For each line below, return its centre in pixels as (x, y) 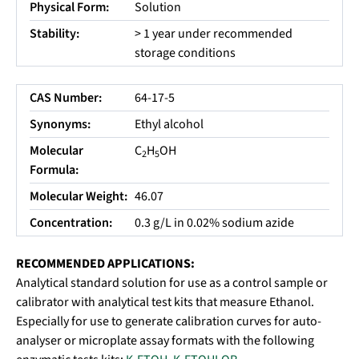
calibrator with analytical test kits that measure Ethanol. (165, 302)
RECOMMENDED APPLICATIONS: (105, 264)
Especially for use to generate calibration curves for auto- (169, 321)
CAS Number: (66, 98)
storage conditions (185, 53)
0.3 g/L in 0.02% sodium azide (214, 223)
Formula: (54, 170)
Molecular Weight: (79, 196)
